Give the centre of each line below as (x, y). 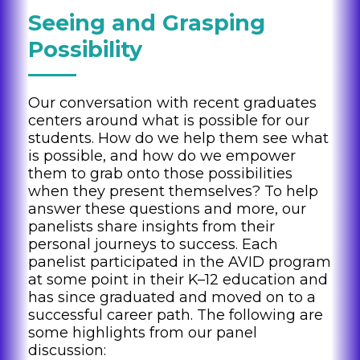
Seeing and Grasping (147, 23)
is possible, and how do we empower (162, 156)
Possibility (85, 50)
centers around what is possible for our (169, 121)
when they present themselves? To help (173, 192)
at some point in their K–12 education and (178, 280)
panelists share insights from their (151, 227)
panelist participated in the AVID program (180, 262)
